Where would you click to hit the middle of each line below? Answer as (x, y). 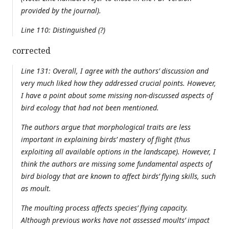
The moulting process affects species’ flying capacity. (105, 208)
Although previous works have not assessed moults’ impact (115, 220)
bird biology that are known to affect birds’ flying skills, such (118, 176)
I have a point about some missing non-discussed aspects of (117, 95)
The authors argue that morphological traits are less (106, 127)
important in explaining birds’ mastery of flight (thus (106, 139)
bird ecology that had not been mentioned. (90, 107)
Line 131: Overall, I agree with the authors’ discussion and (115, 71)
